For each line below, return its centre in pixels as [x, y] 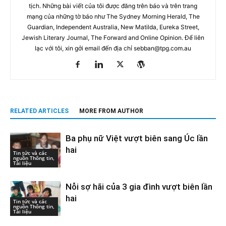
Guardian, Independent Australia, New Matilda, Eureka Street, [113, 27]
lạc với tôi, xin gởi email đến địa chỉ [84, 48]
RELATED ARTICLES [39, 111]
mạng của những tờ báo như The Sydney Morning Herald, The [113, 16]
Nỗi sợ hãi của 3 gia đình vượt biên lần [139, 186]
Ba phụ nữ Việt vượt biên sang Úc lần [137, 138]
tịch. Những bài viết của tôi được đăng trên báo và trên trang [113, 6]
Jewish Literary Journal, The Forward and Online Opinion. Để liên [113, 37]
